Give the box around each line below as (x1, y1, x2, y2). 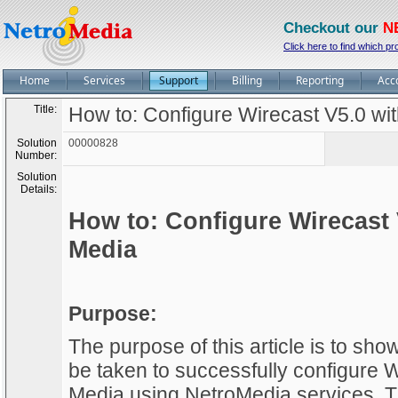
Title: (34, 103, 57, 115)
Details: (20, 183, 57, 195)
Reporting (296, 73, 344, 88)
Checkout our (283, 20, 383, 36)
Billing (232, 73, 262, 88)
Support (159, 73, 198, 88)
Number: (15, 149, 57, 162)
